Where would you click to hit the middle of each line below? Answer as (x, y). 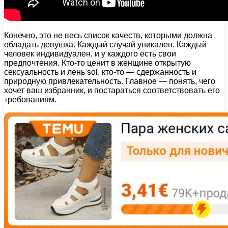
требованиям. (30, 99)
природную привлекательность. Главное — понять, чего (110, 81)
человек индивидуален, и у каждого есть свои (90, 53)
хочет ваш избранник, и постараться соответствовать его (112, 90)
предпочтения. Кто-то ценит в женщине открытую (97, 63)
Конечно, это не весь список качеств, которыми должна (108, 35)
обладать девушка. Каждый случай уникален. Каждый (105, 44)
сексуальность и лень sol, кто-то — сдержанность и (100, 72)
